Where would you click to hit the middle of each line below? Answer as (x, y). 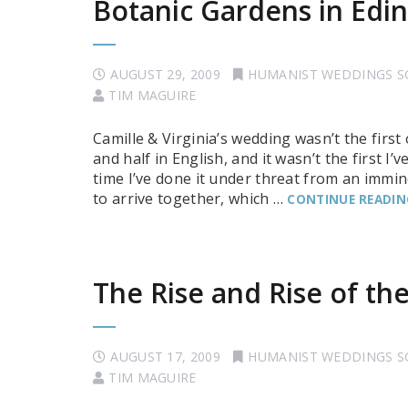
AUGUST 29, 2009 (165, 74)
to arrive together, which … (190, 199)
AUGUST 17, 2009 (165, 357)
